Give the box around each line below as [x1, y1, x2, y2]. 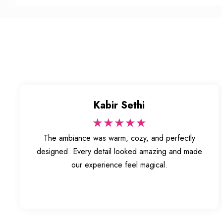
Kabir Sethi [94, 98, 145, 113]
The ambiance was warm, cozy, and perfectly [43, 132, 195, 144]
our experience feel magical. [71, 159, 167, 171]
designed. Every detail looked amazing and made [36, 146, 202, 158]
